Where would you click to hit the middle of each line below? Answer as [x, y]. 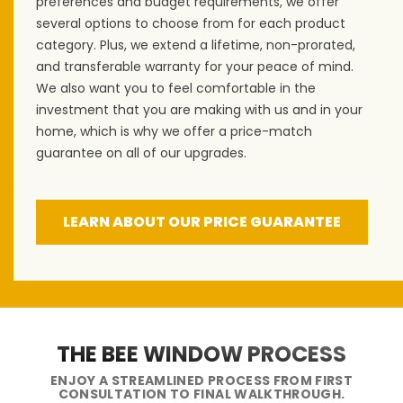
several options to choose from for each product [191, 23]
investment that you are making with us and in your [199, 110]
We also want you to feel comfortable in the [176, 88]
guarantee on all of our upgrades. [141, 153]
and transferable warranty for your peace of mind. [195, 67]
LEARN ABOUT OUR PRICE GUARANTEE [202, 222]
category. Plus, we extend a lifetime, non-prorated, [196, 45]
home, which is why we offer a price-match [174, 131]
